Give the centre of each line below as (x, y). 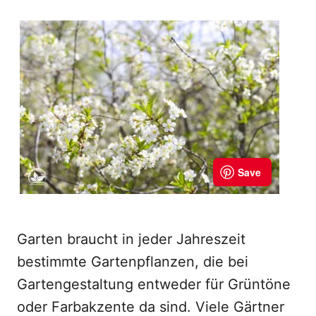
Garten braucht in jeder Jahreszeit (131, 239)
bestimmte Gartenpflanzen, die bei (133, 262)
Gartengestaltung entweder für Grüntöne (154, 284)
